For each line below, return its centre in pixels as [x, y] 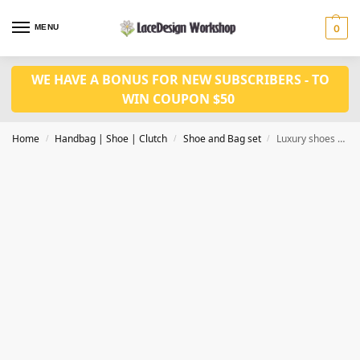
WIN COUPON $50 [180, 99]
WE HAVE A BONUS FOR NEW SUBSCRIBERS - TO [180, 80]
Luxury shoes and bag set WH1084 [307, 139]
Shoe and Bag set [222, 139]
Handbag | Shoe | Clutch [111, 139]
